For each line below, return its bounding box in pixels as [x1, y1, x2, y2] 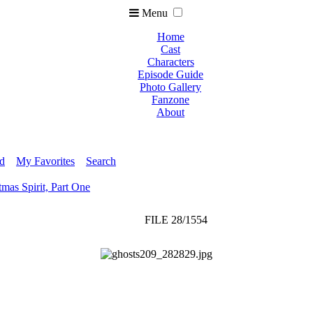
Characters [147, 56, 194, 68]
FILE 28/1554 [144, 214, 208, 226]
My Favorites [16, 155, 75, 167]
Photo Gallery [140, 81, 201, 93]
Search [86, 155, 116, 167]
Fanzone [152, 94, 189, 105]
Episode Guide [138, 68, 203, 80]
